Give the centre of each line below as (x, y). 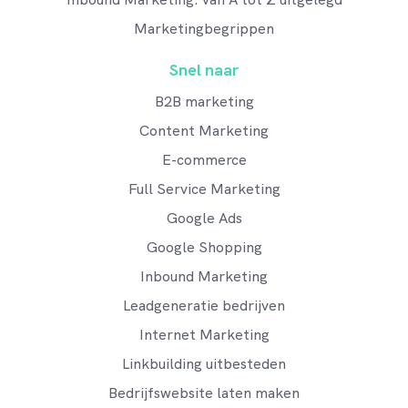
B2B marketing (204, 101)
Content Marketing (204, 130)
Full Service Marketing (204, 189)
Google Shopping (204, 247)
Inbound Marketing (204, 276)
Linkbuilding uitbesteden (204, 363)
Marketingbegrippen (204, 28)
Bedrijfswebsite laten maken (204, 393)
